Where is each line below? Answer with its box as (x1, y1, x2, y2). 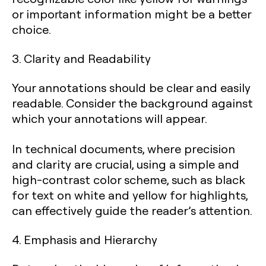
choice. (12, 21, 51, 37)
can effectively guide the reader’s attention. (12, 202, 252, 218)
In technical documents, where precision (12, 140, 235, 156)
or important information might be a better (12, 5, 251, 21)
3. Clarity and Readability (12, 50, 151, 66)
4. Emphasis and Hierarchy (12, 231, 157, 247)
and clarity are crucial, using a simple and (12, 156, 239, 172)
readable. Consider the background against (12, 94, 253, 110)
